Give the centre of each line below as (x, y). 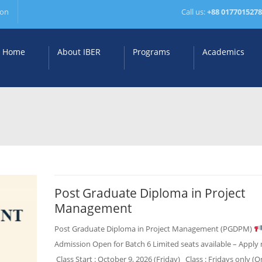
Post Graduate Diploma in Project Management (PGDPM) (154, 229)
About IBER (79, 52)
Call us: (193, 12)
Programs (151, 52)
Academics (223, 52)
